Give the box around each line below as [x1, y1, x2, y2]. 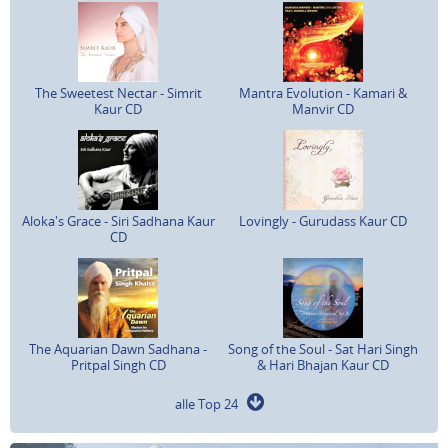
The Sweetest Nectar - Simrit [34, 83, 202, 102]
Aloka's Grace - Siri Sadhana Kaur [21, 211, 215, 230]
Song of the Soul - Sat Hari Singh [228, 339, 418, 358]
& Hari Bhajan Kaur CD [257, 355, 389, 374]
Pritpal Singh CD [70, 355, 166, 374]
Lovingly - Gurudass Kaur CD [239, 211, 407, 230]
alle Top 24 [174, 394, 247, 413]
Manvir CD [292, 99, 354, 118]
